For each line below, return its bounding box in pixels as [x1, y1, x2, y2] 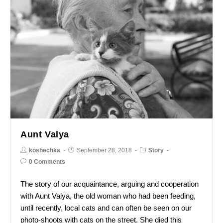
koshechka [29, 146, 60, 154]
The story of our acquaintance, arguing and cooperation [20, 179, 199, 188]
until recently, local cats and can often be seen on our [20, 203, 192, 212]
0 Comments [29, 158, 65, 165]
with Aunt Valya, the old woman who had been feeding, [20, 191, 196, 200]
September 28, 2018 [77, 146, 132, 154]
